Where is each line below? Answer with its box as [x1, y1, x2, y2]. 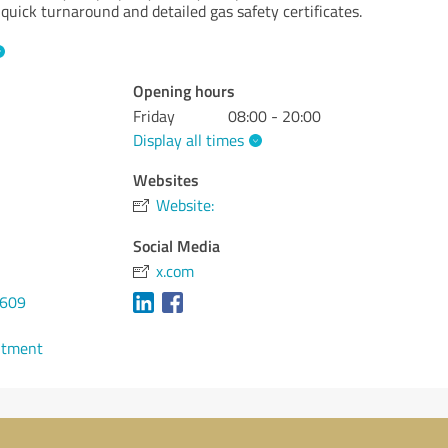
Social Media [133, 233, 221, 257]
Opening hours [133, 79, 236, 102]
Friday [133, 105, 176, 127]
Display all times [133, 128, 245, 151]
